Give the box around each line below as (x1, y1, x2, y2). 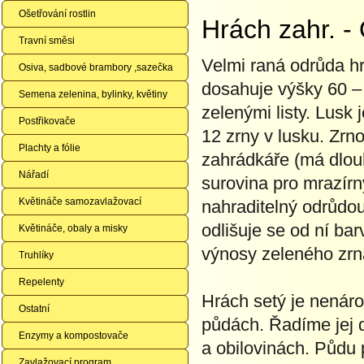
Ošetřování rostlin (19, 8, 96, 19)
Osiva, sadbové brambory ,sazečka (19, 62, 173, 73)
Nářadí (19, 169, 49, 180)
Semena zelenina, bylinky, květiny (19, 89, 167, 100)
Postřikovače (19, 115, 76, 127)
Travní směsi (19, 35, 75, 46)
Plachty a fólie (19, 142, 80, 154)
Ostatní (19, 303, 50, 314)
